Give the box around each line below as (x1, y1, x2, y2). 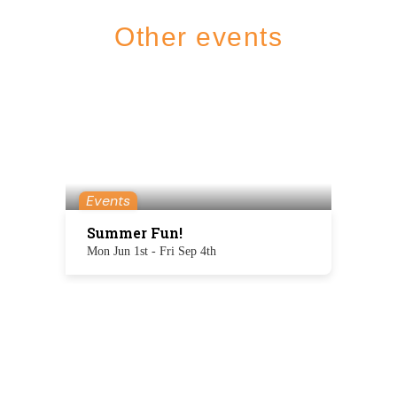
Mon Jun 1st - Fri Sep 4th (87, 245, 216, 258)
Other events (114, 22, 283, 51)
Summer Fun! (87, 223, 183, 242)
